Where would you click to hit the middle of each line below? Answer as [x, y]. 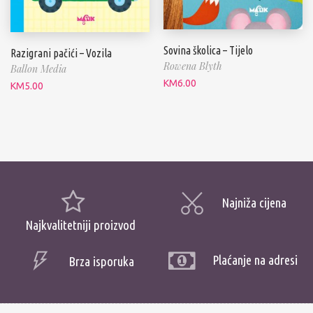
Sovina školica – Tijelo [208, 50]
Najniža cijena [254, 203]
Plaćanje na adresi [255, 261]
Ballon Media [38, 69]
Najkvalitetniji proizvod [80, 226]
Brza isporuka [101, 261]
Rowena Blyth [193, 66]
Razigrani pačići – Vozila [61, 53]
